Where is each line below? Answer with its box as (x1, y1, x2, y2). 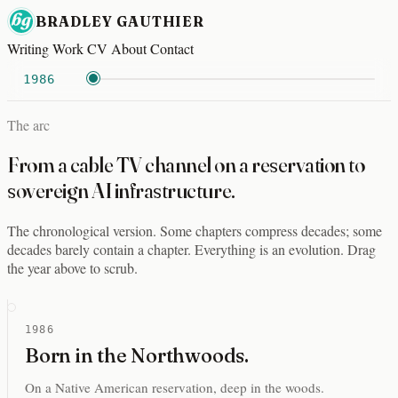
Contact (150, 39, 194, 58)
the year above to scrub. (7, 258, 138, 277)
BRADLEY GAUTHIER (36, 12, 205, 30)
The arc (7, 115, 50, 134)
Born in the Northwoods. (25, 342, 249, 368)
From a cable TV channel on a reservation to (7, 151, 365, 178)
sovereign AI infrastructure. (7, 177, 235, 203)
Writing (7, 39, 49, 58)
